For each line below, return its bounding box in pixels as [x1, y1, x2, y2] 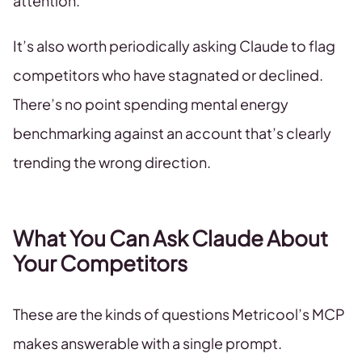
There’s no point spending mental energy [13, 95, 288, 113]
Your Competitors [13, 250, 187, 276]
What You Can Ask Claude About [13, 225, 328, 251]
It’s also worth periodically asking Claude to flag [13, 36, 335, 55]
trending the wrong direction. [13, 153, 211, 171]
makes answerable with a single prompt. [13, 334, 282, 352]
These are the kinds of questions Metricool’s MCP [13, 305, 345, 323]
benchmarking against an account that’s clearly [13, 124, 331, 142]
